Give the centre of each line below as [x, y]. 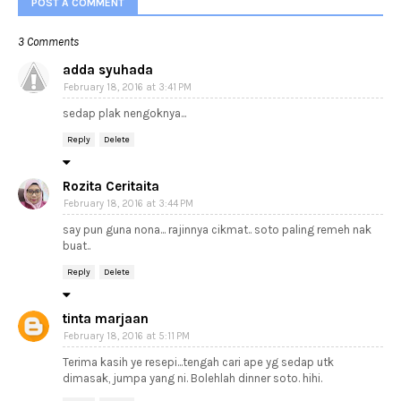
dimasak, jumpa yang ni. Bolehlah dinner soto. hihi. [192, 378]
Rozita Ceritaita [111, 186]
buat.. [77, 246]
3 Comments [48, 42]
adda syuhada [108, 70]
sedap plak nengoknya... [124, 113]
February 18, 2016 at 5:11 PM [127, 336]
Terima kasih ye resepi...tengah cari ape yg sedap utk [198, 362]
